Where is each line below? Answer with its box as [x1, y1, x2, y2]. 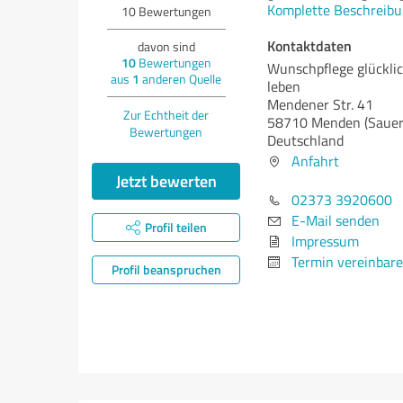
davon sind [137, 38, 195, 55]
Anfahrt [291, 151, 339, 171]
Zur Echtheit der [123, 106, 209, 123]
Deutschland [267, 130, 344, 150]
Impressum [291, 231, 359, 251]
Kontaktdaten [267, 35, 352, 56]
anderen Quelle [139, 70, 221, 87]
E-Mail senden [291, 210, 380, 230]
